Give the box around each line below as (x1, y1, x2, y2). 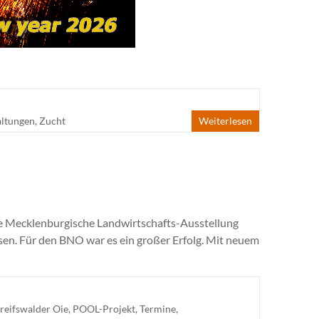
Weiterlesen (199, 115, 252, 127)
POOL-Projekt (73, 303, 135, 315)
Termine (140, 303, 176, 315)
